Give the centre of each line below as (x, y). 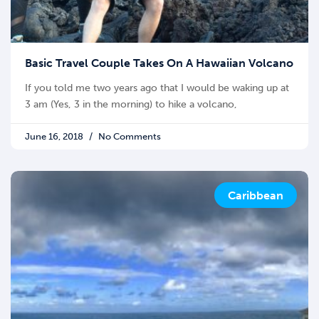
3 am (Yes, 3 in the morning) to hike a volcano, (131, 105)
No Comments (129, 137)
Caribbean (255, 195)
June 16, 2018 (55, 137)
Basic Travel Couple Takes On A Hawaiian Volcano (159, 63)
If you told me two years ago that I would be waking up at (157, 88)
